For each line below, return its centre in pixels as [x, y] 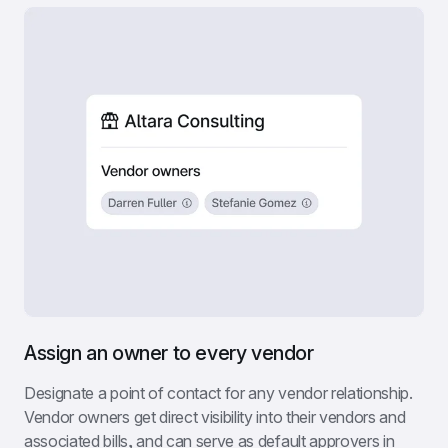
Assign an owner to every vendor [169, 353]
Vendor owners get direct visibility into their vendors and [215, 417]
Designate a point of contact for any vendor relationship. [218, 393]
